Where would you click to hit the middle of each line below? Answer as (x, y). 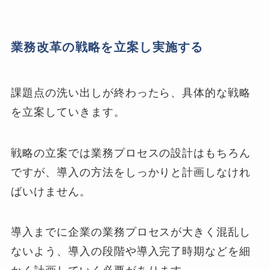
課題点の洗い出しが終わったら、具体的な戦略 (131, 93)
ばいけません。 (51, 191)
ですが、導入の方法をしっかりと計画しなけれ (131, 172)
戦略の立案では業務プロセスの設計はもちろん (131, 153)
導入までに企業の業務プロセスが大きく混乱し (131, 232)
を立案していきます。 (68, 112)
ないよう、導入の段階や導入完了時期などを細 (131, 252)
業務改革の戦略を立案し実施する (107, 47)
